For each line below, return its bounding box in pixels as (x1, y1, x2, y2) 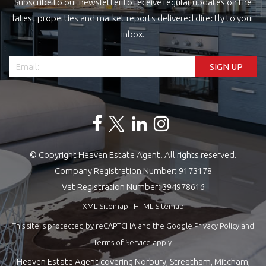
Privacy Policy (194, 221, 239, 230)
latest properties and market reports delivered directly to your (12, 13, 254, 24)
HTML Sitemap (133, 202, 184, 211)
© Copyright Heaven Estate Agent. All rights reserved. (29, 150, 237, 160)
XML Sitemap (82, 202, 128, 211)
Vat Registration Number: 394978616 (61, 182, 205, 192)
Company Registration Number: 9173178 (54, 166, 212, 176)
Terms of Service (93, 238, 151, 247)
